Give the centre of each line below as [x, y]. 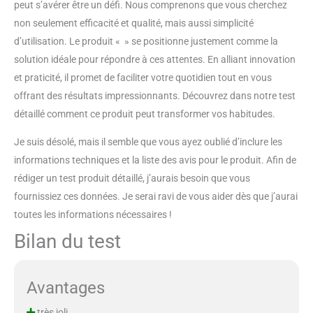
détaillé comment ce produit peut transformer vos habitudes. [145, 114]
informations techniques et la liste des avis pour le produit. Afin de [155, 160]
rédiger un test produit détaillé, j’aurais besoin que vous [132, 178]
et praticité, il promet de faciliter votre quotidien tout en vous [143, 77]
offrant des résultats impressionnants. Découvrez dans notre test [155, 95]
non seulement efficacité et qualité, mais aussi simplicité [134, 23]
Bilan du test [67, 241]
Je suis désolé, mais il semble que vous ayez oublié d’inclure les [148, 141]
